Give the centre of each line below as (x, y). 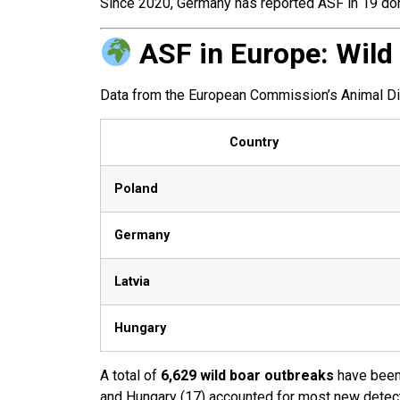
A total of (130, 376)
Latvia (132, 282)
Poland (136, 189)
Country (254, 143)
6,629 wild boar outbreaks (247, 376)
